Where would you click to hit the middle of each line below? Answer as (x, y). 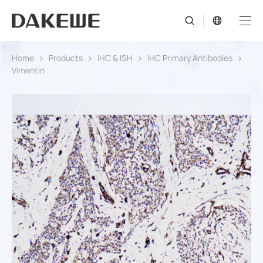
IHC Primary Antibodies (190, 58)
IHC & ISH (115, 58)
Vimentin (28, 70)
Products (66, 58)
